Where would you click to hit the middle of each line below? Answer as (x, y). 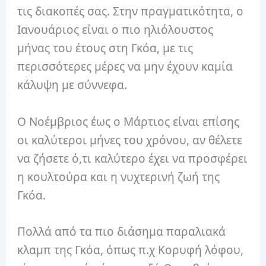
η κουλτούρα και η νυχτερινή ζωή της (119, 177)
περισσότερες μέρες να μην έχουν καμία (125, 67)
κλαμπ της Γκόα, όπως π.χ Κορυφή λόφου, (131, 250)
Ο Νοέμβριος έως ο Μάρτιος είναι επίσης (129, 121)
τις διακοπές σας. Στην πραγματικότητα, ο (131, 12)
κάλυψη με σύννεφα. (72, 85)
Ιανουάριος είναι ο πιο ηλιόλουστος (115, 30)
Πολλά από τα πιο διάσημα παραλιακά (122, 232)
